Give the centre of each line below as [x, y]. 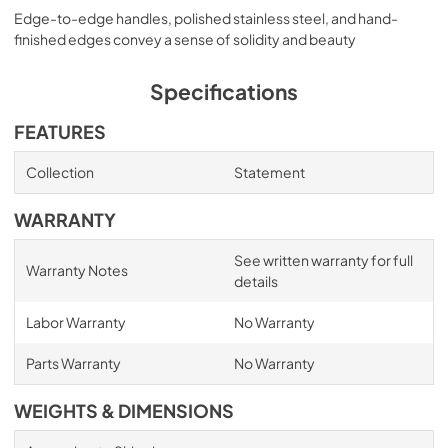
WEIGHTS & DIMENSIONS [124, 410]
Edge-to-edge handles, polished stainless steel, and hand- [206, 17]
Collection [59, 171]
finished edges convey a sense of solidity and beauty [185, 38]
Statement [269, 171]
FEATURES [60, 131]
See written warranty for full [323, 259]
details [255, 280]
